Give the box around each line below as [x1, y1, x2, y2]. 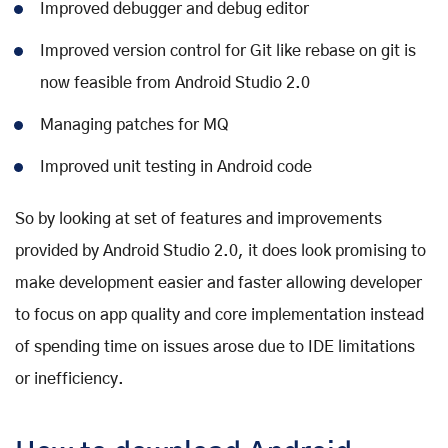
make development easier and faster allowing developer [15, 274, 422, 291]
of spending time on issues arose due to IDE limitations [15, 338, 415, 355]
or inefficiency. [15, 370, 124, 387]
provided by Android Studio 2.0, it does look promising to [15, 242, 426, 259]
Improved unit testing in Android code [40, 158, 312, 175]
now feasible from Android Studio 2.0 [40, 74, 310, 91]
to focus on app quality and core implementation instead [15, 306, 424, 323]
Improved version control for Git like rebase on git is [40, 42, 416, 59]
